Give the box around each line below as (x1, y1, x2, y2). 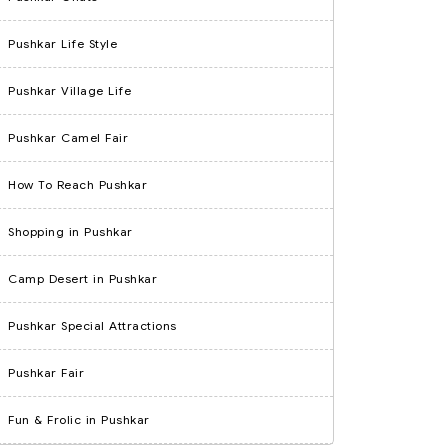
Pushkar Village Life (8, 83, 131, 98)
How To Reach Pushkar (8, 177, 147, 192)
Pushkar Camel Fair (8, 130, 128, 145)
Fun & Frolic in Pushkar (8, 412, 150, 427)
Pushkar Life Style (8, 36, 117, 51)
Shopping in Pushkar (8, 224, 133, 239)
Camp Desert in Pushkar (8, 271, 157, 286)
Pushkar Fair (8, 365, 84, 380)
